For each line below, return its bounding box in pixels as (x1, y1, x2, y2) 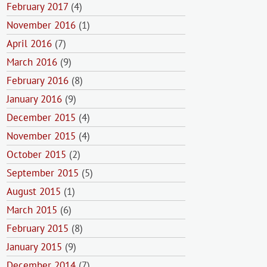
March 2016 (7, 55, 57, 69)
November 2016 (7, 18, 76, 32)
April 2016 (7, 37, 52, 50)
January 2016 (7, 92, 62, 105)
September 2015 (7, 166, 79, 179)
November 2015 (7, 129, 76, 142)
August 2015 (7, 185, 61, 198)
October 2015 (7, 148, 66, 161)
